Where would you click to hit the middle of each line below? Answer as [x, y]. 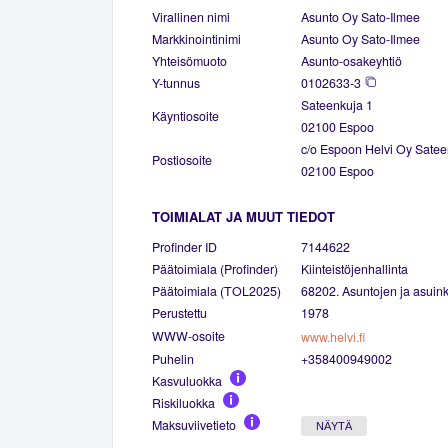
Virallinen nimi [191, 16]
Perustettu [179, 312]
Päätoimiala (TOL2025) [216, 290]
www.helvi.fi [333, 336]
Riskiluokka [183, 402]
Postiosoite [182, 159]
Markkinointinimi [196, 38]
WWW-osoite [188, 335]
